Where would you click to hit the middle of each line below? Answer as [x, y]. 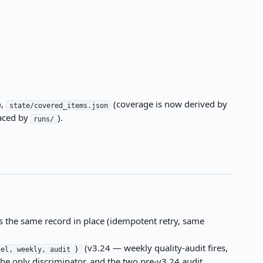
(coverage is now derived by [169, 104]
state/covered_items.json [58, 105]
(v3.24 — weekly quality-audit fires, [155, 248]
